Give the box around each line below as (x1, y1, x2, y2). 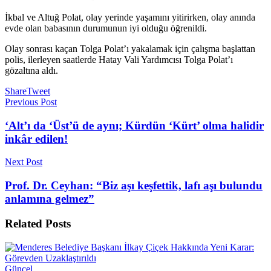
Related (5, 217, 42, 230)
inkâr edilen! (5, 132, 68, 145)
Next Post (5, 157, 42, 168)
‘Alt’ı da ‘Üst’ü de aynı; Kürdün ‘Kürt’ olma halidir (5, 119, 264, 132)
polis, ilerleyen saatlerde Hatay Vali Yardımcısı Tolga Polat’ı (5, 54, 233, 65)
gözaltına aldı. (5, 65, 58, 76)
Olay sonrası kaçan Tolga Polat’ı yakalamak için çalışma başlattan (5, 43, 255, 54)
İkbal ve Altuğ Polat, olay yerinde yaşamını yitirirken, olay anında (5, 11, 255, 22)
